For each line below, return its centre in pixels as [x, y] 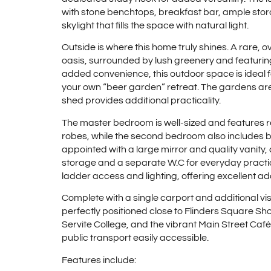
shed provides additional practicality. [141, 101]
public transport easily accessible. [135, 238]
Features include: [99, 260]
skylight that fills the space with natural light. [155, 25]
